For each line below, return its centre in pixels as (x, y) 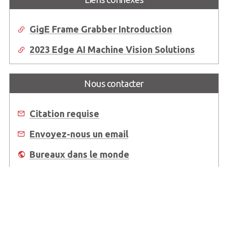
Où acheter (53, 174)
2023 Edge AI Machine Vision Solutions (112, 50)
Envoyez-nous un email (79, 134)
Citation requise (64, 113)
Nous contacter (114, 84)
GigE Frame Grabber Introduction (101, 29)
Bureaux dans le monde (79, 154)
